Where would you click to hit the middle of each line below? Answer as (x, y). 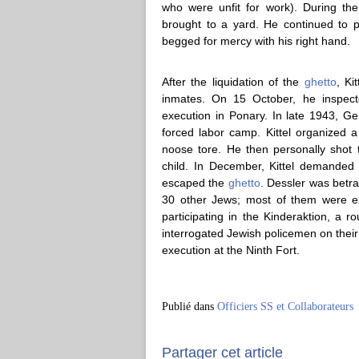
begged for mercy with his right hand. (256, 41)
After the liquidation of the (233, 82)
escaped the (195, 183)
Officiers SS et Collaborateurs (285, 307)
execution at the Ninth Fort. (231, 250)
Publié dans (188, 307)
